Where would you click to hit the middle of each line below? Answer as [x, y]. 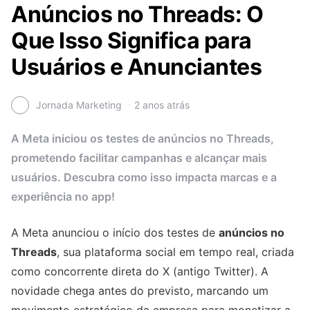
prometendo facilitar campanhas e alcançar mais [139, 157]
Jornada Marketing [79, 105]
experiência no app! [63, 196]
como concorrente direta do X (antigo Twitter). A [140, 271]
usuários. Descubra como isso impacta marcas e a [144, 177]
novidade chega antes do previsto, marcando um [140, 290]
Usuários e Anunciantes [136, 66]
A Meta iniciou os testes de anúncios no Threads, [143, 138]
